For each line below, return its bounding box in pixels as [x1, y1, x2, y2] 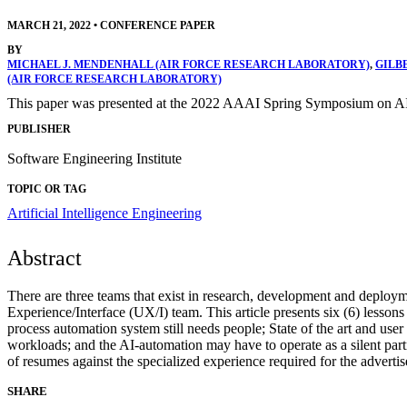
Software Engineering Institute [7, 151, 182, 167]
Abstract [7, 246, 82, 271]
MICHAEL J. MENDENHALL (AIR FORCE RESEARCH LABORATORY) [7, 57, 370, 71]
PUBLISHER [7, 123, 71, 136]
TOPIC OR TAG [7, 183, 86, 196]
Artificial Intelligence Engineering [7, 205, 202, 222]
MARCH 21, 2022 [7, 18, 91, 32]
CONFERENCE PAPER [100, 18, 215, 32]
